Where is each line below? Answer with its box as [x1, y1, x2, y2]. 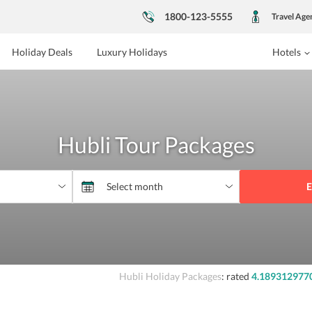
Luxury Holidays [96, 46, 167, 58]
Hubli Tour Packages [57, 131, 255, 158]
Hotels [272, 46, 301, 58]
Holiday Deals [11, 46, 72, 58]
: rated [221, 270, 251, 282]
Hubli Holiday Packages [118, 270, 221, 282]
